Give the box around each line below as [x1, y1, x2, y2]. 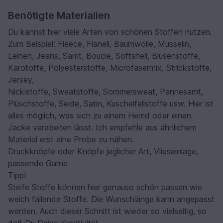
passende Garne [8, 158, 68, 169]
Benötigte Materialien [8, 9, 110, 22]
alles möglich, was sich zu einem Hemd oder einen [8, 111, 191, 121]
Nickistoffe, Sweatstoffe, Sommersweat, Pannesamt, [8, 87, 203, 97]
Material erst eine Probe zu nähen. [8, 134, 134, 145]
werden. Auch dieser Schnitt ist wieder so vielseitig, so [8, 206, 207, 217]
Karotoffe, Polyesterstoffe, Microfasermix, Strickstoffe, [8, 63, 212, 73]
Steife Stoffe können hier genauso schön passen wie [8, 182, 202, 193]
